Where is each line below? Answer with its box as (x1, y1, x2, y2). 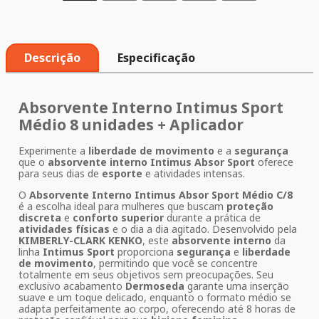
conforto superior (73, 211, 164, 225)
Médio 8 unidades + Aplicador (19, 114, 244, 135)
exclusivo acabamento (19, 279, 125, 293)
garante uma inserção (184, 279, 289, 293)
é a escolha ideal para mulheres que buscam (19, 199, 226, 214)
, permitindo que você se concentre (93, 256, 258, 271)
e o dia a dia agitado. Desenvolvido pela (110, 222, 297, 236)
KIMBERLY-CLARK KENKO (19, 234, 142, 248)
